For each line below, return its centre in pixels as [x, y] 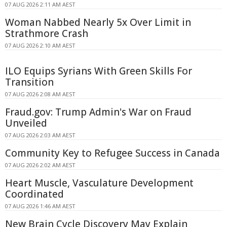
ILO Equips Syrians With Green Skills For [99, 71]
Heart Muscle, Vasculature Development [99, 183]
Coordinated [34, 194]
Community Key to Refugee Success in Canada [112, 153]
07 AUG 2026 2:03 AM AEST [40, 135]
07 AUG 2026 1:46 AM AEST [40, 206]
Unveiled [26, 123]
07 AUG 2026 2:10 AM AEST [40, 46]
